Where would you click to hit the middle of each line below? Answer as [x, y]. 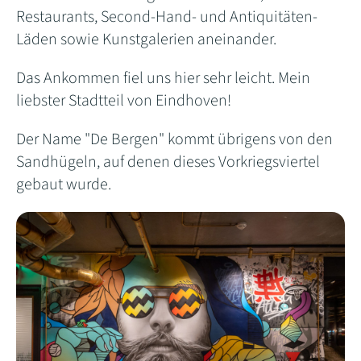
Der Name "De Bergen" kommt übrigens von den [174, 140]
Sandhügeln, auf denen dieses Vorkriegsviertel [168, 162]
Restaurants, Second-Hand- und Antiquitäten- [167, 17]
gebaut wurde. [64, 185]
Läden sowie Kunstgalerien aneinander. [148, 40]
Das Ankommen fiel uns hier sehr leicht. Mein [163, 79]
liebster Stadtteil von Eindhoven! [125, 101]
